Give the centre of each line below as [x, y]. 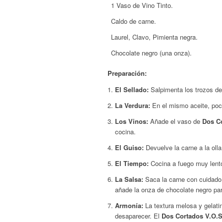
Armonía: [129, 205]
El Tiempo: [132, 163]
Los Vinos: [132, 121]
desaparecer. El [138, 216]
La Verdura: [133, 105]
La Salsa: [129, 179]
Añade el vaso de [175, 121]
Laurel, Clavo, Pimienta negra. [154, 37]
